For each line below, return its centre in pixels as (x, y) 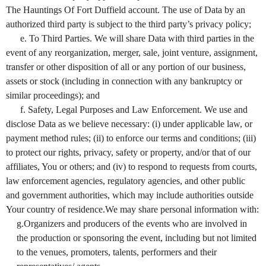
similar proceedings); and (53, 95)
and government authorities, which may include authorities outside (130, 195)
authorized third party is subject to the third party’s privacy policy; (129, 24)
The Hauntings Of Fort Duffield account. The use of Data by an (126, 9)
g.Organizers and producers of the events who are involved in (132, 223)
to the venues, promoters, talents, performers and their (117, 252)
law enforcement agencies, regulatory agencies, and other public (126, 180)
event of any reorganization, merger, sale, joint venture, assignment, (132, 52)
